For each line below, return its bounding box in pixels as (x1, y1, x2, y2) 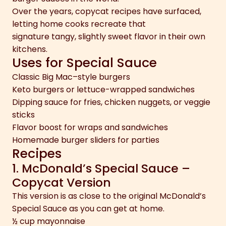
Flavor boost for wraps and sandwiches (12, 121, 168, 133)
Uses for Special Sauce (12, 53, 157, 72)
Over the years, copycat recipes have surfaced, (12, 5, 201, 17)
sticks (12, 108, 35, 121)
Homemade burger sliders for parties (12, 134, 159, 146)
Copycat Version (12, 174, 111, 191)
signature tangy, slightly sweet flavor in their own (12, 30, 205, 42)
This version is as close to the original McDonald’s (12, 190, 206, 202)
